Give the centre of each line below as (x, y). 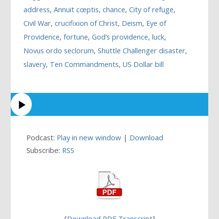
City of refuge (152, 10)
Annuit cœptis (77, 10)
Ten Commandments (85, 65)
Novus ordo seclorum (59, 51)
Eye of (156, 23)
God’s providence (120, 37)
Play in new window (89, 137)
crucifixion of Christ (87, 23)
